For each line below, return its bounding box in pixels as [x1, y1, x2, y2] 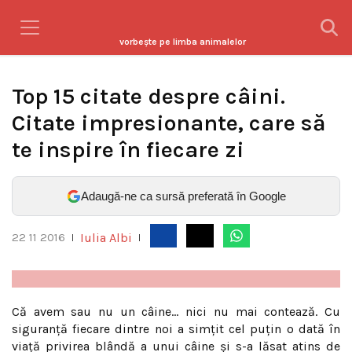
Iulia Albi [80, 229, 132, 245]
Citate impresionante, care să [12, 110, 326, 136]
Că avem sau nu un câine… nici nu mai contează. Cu [12, 304, 340, 319]
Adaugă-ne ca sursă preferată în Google [80, 189, 286, 203]
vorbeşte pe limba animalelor [119, 36, 246, 47]
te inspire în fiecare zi [12, 137, 244, 163]
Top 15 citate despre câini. [12, 83, 285, 109]
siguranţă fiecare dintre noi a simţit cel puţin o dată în [12, 321, 340, 336]
